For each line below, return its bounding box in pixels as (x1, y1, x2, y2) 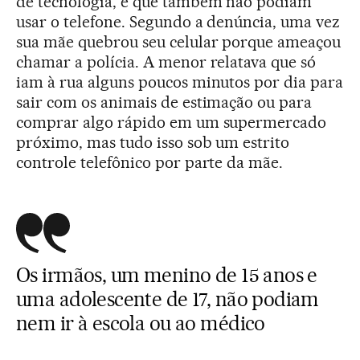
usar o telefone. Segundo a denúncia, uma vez (16, 11, 341, 31)
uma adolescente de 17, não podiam (16, 286, 319, 311)
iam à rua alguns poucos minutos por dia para (16, 72, 344, 92)
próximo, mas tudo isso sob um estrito (16, 132, 290, 152)
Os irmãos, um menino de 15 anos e (16, 262, 317, 287)
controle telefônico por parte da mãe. (16, 152, 284, 172)
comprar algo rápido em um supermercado (16, 112, 327, 132)
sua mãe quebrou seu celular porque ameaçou (16, 31, 342, 51)
